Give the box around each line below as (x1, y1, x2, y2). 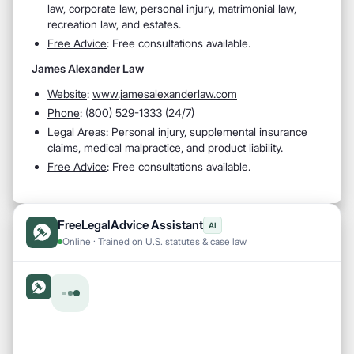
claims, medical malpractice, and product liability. (47, 141, 283, 154)
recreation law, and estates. (47, 17, 181, 31)
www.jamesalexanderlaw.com (92, 87, 237, 100)
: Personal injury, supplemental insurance (106, 125, 307, 138)
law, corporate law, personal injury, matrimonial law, (47, 2, 296, 15)
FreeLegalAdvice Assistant (58, 217, 203, 232)
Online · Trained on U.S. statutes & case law (62, 235, 247, 247)
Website (47, 87, 87, 100)
